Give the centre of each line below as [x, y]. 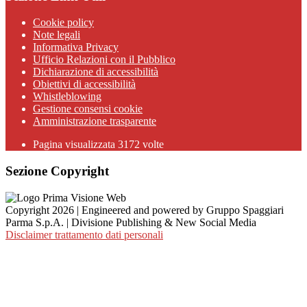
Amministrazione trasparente [95, 121]
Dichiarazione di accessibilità [96, 72]
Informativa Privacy [76, 47]
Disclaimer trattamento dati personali [84, 234]
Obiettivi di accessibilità [84, 84]
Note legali [57, 35]
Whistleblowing [67, 97]
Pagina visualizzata [75, 145]
